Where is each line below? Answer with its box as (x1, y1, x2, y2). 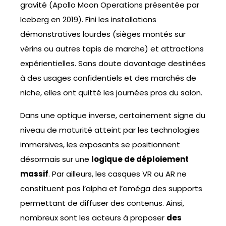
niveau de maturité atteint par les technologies (20, 124, 200, 135)
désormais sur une (20, 153, 91, 164)
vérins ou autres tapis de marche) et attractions (20, 43, 204, 54)
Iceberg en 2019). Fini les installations (20, 14, 156, 25)
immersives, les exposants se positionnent (20, 139, 180, 150)
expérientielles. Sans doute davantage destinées (20, 58, 206, 69)
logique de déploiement (91, 153, 189, 164)
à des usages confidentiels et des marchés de (20, 72, 196, 83)
